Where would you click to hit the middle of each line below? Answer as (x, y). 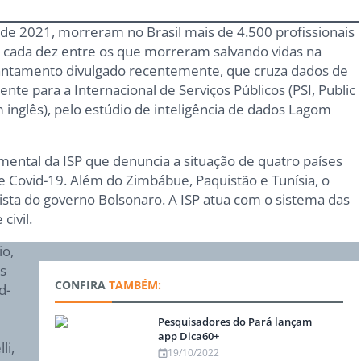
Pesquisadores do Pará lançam (235, 322)
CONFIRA (80, 285)
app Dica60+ (189, 336)
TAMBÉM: (133, 285)
